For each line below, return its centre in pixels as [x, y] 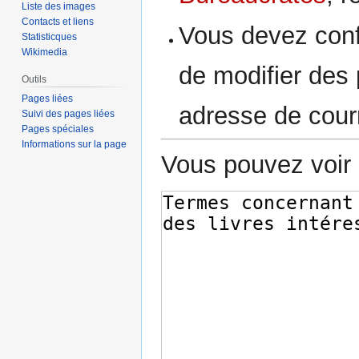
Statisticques [50, 37]
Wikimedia [45, 52]
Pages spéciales [58, 129]
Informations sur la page [75, 145]
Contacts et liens [58, 22]
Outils [34, 80]
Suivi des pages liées [69, 114]
